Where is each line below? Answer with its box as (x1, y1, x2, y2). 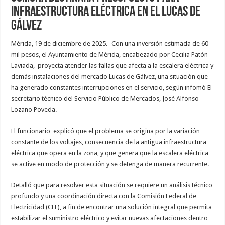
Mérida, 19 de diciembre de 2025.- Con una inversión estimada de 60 (11, 39, 209, 47)
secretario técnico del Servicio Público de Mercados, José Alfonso (11, 94, 199, 102)
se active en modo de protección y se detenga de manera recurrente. (11, 160, 209, 168)
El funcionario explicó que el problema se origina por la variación (11, 127, 200, 135)
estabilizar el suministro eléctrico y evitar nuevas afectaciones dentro (11, 214, 208, 222)
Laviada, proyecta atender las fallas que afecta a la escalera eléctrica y (11, 61, 214, 69)
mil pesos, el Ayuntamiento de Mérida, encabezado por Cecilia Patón (11, 50, 208, 58)
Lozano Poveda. (11, 105, 57, 114)
